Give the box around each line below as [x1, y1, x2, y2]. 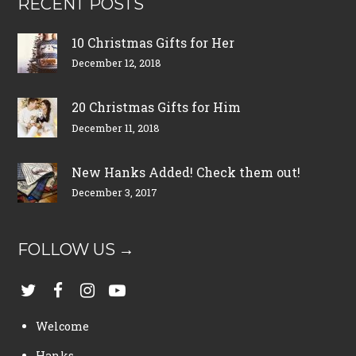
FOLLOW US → [17, 239, 135, 260]
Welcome [36, 318, 90, 334]
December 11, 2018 [71, 120, 160, 135]
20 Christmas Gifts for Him [71, 99, 241, 116]
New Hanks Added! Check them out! [71, 164, 300, 181]
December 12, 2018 [71, 55, 161, 70]
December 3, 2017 [71, 185, 157, 200]
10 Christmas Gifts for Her [71, 33, 234, 51]
